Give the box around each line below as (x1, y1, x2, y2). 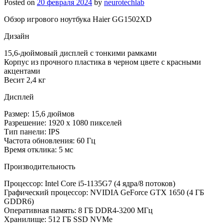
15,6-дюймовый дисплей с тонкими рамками (4, 48, 157, 57)
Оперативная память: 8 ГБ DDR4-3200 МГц (4, 206, 153, 215)
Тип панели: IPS (4, 127, 60, 136)
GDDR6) (4, 197, 34, 206)
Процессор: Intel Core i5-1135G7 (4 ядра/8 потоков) (4, 179, 175, 188)
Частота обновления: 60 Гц (4, 136, 96, 145)
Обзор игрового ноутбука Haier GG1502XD (4, 14, 152, 23)
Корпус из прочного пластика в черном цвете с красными (4, 57, 201, 66)
